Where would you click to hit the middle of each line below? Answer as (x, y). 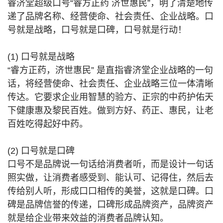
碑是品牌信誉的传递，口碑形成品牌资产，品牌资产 (111, 205)
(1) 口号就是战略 (41, 57)
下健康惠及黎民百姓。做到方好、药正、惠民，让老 (111, 111)
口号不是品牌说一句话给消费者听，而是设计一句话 (111, 164)
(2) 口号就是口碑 (41, 151)
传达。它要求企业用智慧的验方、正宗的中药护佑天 (111, 97)
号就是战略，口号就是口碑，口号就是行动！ (97, 30)
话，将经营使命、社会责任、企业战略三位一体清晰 (111, 84)
